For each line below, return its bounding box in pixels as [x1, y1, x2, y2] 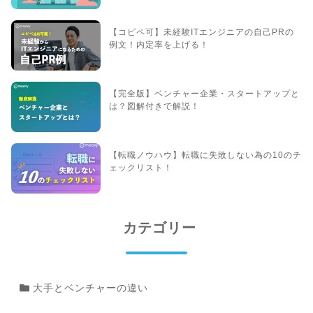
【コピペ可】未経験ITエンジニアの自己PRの [109, 27, 294, 38]
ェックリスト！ [109, 163, 173, 173]
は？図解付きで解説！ [109, 101, 200, 112]
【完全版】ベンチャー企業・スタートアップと [109, 89, 300, 99]
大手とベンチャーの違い [29, 282, 148, 294]
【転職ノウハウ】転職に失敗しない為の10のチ [109, 150, 302, 161]
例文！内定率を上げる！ [109, 40, 209, 50]
